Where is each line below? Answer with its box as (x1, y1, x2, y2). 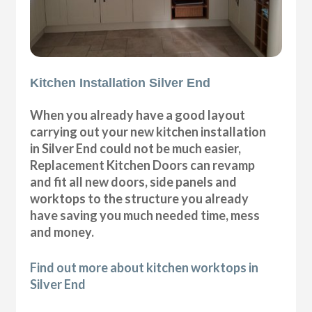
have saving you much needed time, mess (30, 207, 260, 223)
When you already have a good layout (30, 107, 246, 123)
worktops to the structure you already (30, 190, 249, 206)
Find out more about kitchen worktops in (30, 259, 259, 275)
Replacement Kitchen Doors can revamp (30, 157, 256, 173)
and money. (30, 224, 95, 240)
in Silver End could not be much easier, (30, 140, 242, 156)
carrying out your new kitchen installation (30, 123, 267, 139)
